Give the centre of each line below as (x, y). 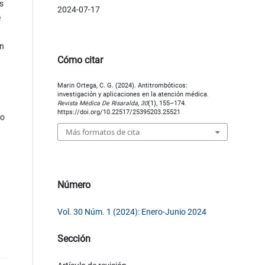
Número (74, 185)
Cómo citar (80, 60)
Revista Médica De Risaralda (97, 104)
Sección (74, 238)
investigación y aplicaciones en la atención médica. (133, 95)
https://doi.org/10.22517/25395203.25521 (119, 112)
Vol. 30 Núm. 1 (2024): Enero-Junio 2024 (132, 211)
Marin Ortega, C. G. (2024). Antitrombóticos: (122, 86)
